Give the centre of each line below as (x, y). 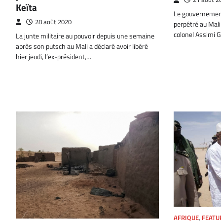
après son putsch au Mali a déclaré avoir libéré (82, 47)
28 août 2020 (53, 22)
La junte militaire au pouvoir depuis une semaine (85, 36)
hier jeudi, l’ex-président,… (54, 57)
